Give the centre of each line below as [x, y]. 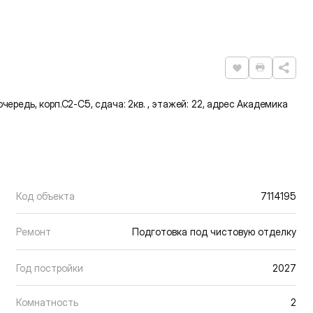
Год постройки [50, 268]
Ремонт [34, 232]
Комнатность [47, 303]
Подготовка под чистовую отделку [214, 232]
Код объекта [45, 196]
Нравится [261, 74]
